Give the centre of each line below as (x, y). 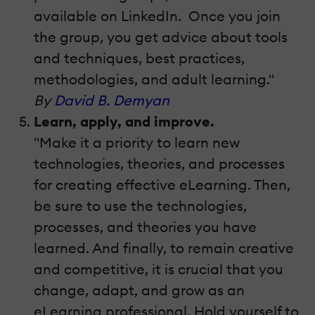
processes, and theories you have (145, 227)
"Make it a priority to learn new (137, 143)
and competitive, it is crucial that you (159, 269)
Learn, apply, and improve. (124, 122)
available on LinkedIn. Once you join (157, 16)
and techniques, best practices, (139, 58)
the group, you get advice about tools (161, 37)
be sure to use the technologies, (140, 206)
